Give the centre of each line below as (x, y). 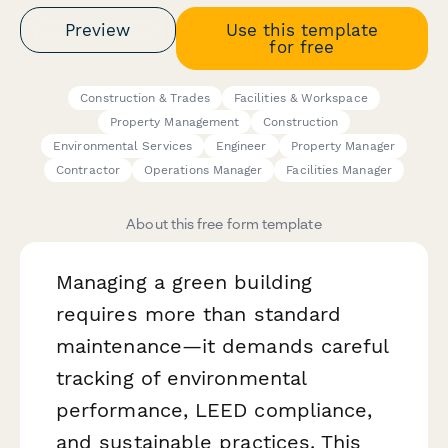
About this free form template (224, 224)
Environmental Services (122, 146)
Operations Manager (203, 170)
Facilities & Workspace (300, 98)
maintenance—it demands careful (222, 346)
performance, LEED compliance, (214, 410)
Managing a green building (184, 282)
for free (302, 46)
